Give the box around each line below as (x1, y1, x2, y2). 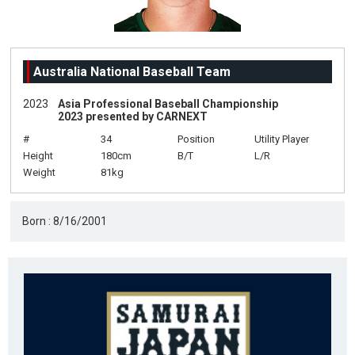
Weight (23, 166, 56, 178)
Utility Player (254, 133, 310, 145)
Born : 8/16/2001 (22, 215, 108, 227)
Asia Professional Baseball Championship (58, 97, 279, 110)
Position (177, 133, 215, 145)
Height (23, 150, 54, 162)
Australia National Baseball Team (33, 64, 231, 79)
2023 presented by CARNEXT (58, 110, 208, 123)
